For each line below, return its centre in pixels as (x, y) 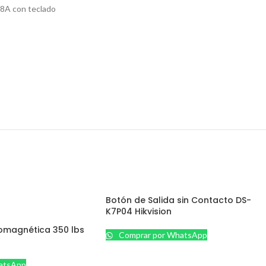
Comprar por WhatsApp (162, 235)
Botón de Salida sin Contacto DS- (178, 200)
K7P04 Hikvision (139, 211)
